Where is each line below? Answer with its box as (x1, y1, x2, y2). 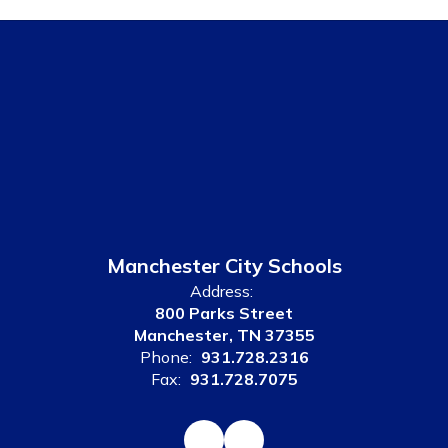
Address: (190, 281, 253, 301)
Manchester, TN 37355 (133, 325, 315, 345)
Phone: (139, 347, 192, 367)
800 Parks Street (155, 303, 293, 323)
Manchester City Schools (106, 253, 342, 278)
